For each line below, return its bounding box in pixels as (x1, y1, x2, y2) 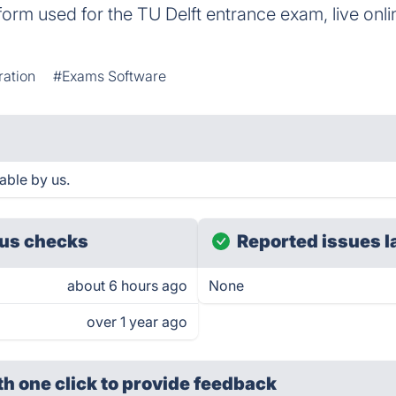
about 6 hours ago (67, 277, 187, 294)
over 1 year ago (87, 313, 187, 331)
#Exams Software (53, 67, 167, 85)
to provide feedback (101, 373, 278, 394)
